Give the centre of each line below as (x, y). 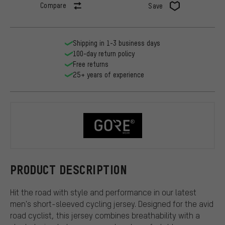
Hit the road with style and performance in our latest (103, 192)
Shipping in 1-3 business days (117, 43)
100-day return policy (104, 54)
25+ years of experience (108, 75)
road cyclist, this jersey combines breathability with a (105, 215)
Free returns (91, 64)
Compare (53, 6)
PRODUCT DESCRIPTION (69, 170)
